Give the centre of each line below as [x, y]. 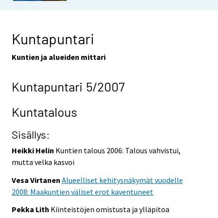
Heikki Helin [34, 150]
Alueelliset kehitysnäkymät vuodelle [122, 180]
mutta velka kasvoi [43, 162]
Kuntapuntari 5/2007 [68, 87]
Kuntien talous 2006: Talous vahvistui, [118, 150]
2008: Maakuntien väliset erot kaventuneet [82, 191]
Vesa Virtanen [37, 180]
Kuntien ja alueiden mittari [59, 57]
